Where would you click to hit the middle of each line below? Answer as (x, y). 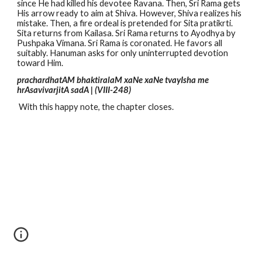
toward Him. (40, 63)
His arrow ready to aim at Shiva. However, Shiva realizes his (130, 13)
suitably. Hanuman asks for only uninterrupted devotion (123, 53)
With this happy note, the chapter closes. (96, 107)
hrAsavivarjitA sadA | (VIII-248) (74, 90)
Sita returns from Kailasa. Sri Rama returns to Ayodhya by (127, 33)
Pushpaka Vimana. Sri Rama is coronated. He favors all (120, 43)
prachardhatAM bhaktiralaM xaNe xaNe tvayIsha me (113, 80)
